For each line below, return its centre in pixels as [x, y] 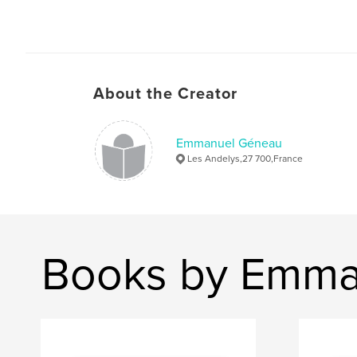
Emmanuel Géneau [229, 143]
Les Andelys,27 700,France [245, 158]
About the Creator [165, 94]
